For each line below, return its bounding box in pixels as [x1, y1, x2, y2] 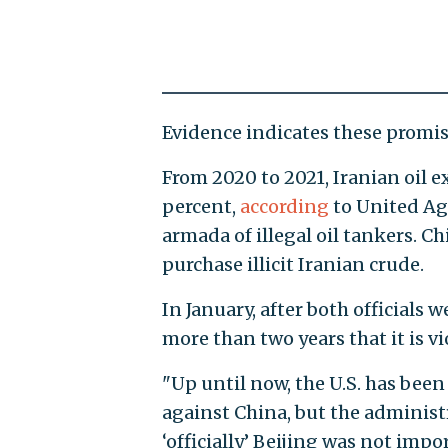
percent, [161, 195, 240, 219]
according [239, 195, 329, 219]
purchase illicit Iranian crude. [161, 253, 424, 277]
